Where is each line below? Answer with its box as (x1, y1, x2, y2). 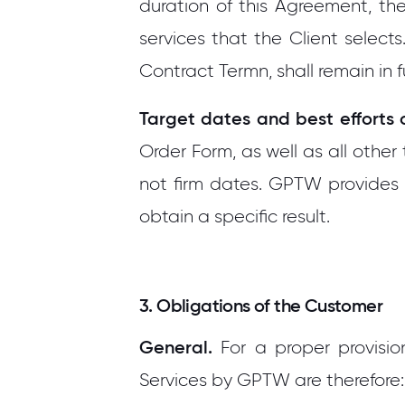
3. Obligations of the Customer (139, 295, 382, 316)
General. (139, 336, 212, 358)
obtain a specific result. (139, 206, 330, 227)
